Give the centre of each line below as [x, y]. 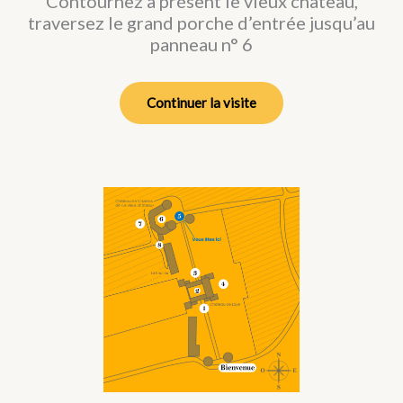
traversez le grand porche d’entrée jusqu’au [201, 22]
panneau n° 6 [201, 44]
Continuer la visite [201, 102]
